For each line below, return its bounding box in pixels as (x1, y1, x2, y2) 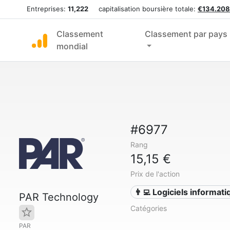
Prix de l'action (130, 169, 180, 178)
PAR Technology (19, 191, 99, 203)
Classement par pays (144, 29, 227, 39)
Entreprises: (27, 5, 68, 13)
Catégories (130, 204, 167, 213)
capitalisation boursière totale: (88, 5, 198, 13)
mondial (56, 41, 88, 51)
